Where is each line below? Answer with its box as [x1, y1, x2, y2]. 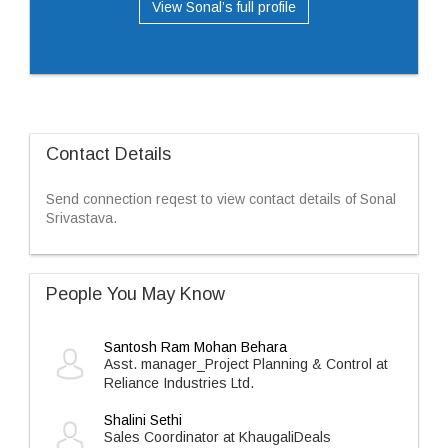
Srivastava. [46, 210, 117, 226]
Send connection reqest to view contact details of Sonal [46, 191, 396, 207]
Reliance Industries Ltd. [104, 375, 254, 391]
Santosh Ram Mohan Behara [104, 339, 287, 355]
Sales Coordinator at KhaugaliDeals [104, 429, 331, 445]
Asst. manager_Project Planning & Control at [104, 356, 388, 372]
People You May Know [46, 284, 225, 304]
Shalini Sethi [104, 412, 182, 428]
